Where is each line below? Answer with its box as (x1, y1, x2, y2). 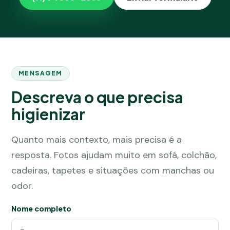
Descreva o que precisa (11, 87, 183, 107)
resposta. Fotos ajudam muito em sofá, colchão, (11, 149, 217, 161)
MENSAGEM (18, 69, 63, 77)
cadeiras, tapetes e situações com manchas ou (11, 164, 214, 177)
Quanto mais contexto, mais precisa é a (11, 133, 182, 146)
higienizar (11, 104, 85, 124)
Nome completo (11, 204, 71, 213)
